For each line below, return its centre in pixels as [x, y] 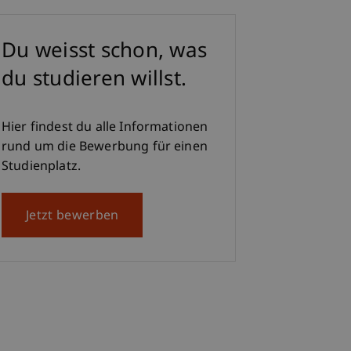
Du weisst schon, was [105, 53]
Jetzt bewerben [72, 217]
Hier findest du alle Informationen [105, 128]
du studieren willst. [94, 81]
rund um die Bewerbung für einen [105, 148]
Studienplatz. [42, 168]
